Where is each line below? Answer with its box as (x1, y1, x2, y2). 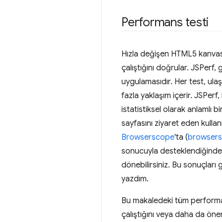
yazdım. (121, 174, 149, 184)
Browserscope (121, 132, 174, 142)
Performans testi (121, 15, 209, 30)
